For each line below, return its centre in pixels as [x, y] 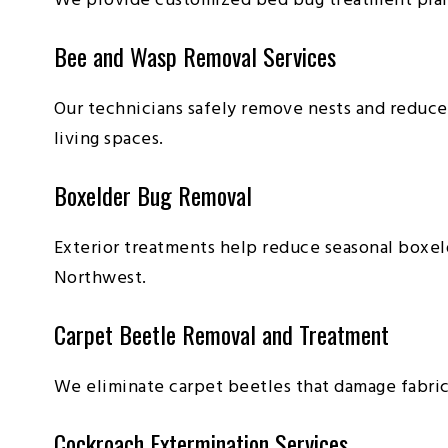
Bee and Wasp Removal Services [194, 55]
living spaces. [108, 139]
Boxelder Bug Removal [152, 194]
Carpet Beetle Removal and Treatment [221, 333]
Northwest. [100, 278]
